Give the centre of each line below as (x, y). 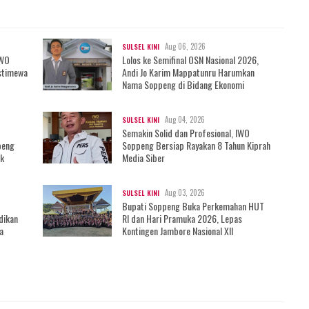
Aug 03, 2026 (185, 192)
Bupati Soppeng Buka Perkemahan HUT (193, 206)
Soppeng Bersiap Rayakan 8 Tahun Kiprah (196, 145)
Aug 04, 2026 (185, 119)
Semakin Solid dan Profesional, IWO (186, 132)
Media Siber (143, 157)
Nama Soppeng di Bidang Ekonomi (183, 84)
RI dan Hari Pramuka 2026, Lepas (182, 218)
